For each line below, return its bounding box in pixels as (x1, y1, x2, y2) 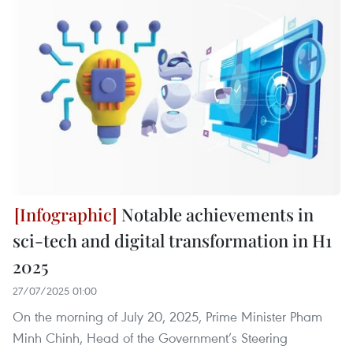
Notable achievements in (117, 203, 314, 227)
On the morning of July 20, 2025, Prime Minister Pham (13, 307, 322, 326)
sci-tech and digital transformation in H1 (13, 229, 332, 253)
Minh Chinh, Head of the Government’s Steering (13, 329, 288, 347)
